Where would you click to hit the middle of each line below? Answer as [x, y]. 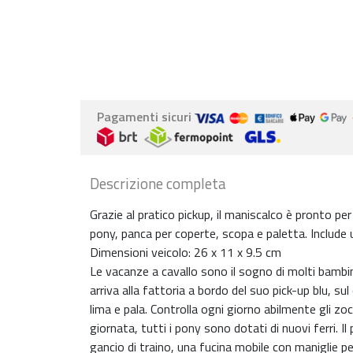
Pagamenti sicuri [146, 117]
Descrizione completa [158, 183]
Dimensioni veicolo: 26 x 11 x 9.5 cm [186, 252]
